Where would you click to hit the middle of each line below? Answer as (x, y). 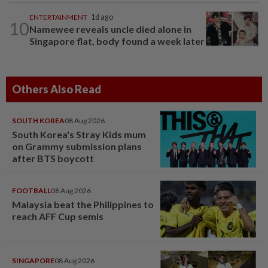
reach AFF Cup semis (58, 216)
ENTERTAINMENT (58, 17)
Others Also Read (57, 89)
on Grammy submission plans (77, 146)
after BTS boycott (53, 158)
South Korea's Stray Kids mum (79, 134)
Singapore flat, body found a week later (117, 41)
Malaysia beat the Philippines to (83, 204)
